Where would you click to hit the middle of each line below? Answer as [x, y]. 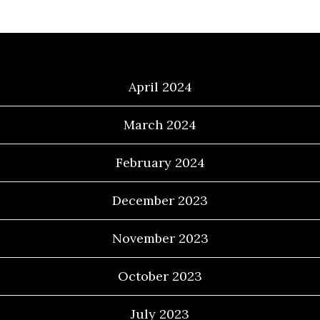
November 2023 [160, 238]
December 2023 [160, 200]
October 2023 [160, 276]
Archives [160, 48]
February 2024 [160, 162]
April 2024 [160, 87]
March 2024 [160, 125]
